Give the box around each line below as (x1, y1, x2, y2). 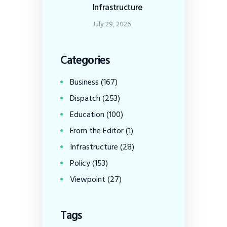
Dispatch (70, 91, 101, 105)
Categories (60, 51, 110, 69)
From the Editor (70, 124, 124, 137)
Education (70, 107, 105, 121)
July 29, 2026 (92, 18, 131, 30)
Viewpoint (70, 172, 106, 186)
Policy (70, 156, 91, 170)
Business (70, 75, 99, 89)
